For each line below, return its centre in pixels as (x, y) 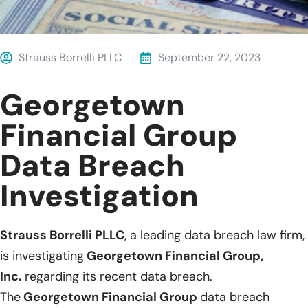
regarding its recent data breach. (119, 276)
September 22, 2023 (209, 57)
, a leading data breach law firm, (214, 235)
